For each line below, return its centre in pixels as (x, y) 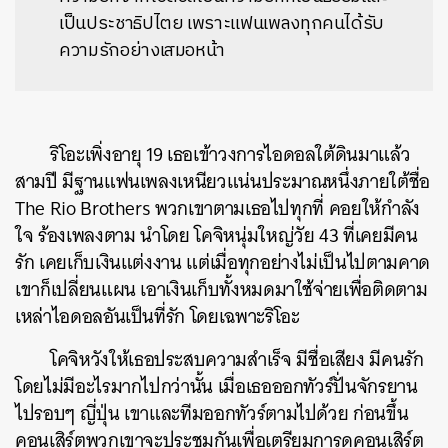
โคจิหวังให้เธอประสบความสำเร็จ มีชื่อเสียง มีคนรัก (237, 359)
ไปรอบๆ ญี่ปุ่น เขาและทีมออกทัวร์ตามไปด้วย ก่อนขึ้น (212, 413)
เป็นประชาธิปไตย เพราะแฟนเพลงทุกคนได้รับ (222, 24)
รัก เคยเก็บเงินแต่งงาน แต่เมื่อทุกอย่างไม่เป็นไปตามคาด (222, 262)
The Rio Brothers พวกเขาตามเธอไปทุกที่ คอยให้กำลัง (217, 208)
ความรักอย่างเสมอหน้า (142, 51)
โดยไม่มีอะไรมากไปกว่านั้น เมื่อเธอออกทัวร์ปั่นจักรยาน (216, 386)
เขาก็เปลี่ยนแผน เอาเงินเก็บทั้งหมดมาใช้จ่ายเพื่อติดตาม (221, 289)
